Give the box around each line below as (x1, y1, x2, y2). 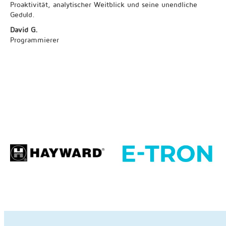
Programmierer (10, 35, 59, 44)
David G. (10, 25, 38, 34)
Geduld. (10, 10, 35, 19)
